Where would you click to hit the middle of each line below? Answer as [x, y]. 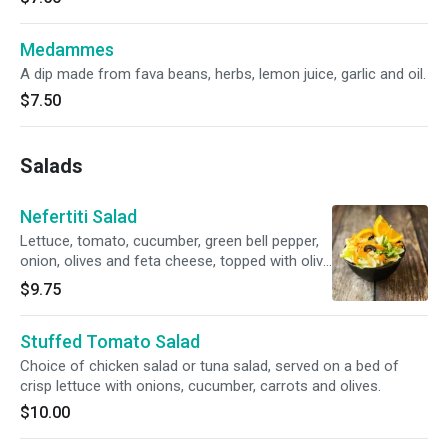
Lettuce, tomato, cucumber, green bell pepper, [169, 241]
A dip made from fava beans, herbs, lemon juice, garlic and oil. [223, 74]
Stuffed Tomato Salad [110, 341]
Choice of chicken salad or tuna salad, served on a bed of [209, 366]
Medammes [67, 49]
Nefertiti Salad [78, 216]
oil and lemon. [65, 281]
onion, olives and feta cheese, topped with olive [175, 261]
